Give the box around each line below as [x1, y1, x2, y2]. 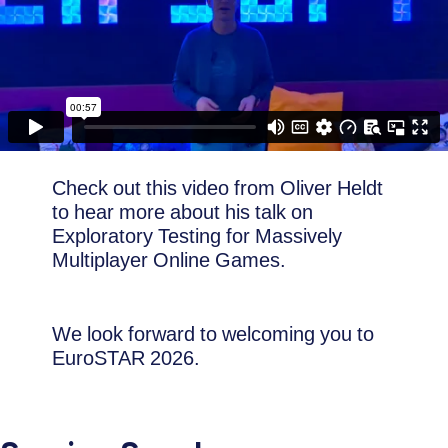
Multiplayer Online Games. [52, 249, 287, 271]
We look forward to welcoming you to [52, 323, 375, 345]
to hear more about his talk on [52, 201, 314, 223]
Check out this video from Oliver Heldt [52, 177, 384, 199]
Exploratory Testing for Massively [52, 225, 343, 247]
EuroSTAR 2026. [52, 347, 201, 369]
